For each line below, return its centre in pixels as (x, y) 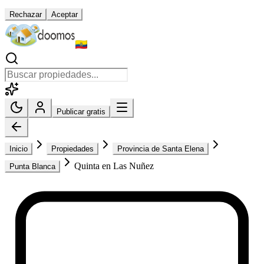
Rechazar (26, 15)
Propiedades (72, 149)
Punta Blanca (32, 167)
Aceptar (65, 15)
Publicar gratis (81, 112)
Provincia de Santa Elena (161, 149)
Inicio (19, 149)
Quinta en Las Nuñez (114, 166)
